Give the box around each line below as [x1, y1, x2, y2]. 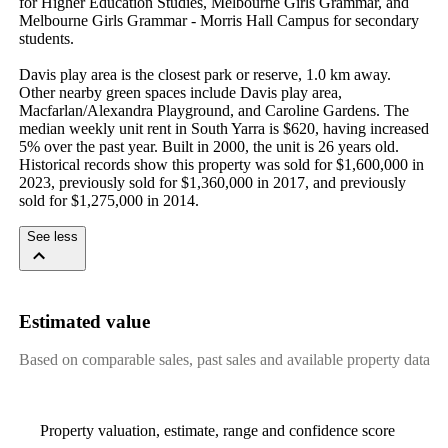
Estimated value [18, 310, 150, 332]
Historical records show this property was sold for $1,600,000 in [18, 155, 424, 173]
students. [18, 29, 74, 47]
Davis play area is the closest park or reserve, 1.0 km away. [18, 65, 391, 83]
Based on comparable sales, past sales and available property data [18, 351, 430, 369]
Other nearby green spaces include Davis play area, [18, 83, 342, 101]
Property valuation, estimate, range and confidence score [39, 422, 395, 440]
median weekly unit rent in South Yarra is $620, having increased [18, 119, 429, 137]
